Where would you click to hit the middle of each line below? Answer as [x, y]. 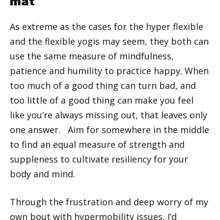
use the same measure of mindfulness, [92, 56]
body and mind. [42, 174]
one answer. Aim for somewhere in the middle [110, 129]
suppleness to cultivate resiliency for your [99, 159]
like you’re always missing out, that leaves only [109, 115]
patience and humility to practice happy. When [109, 70]
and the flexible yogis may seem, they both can [109, 41]
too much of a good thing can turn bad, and [103, 85]
